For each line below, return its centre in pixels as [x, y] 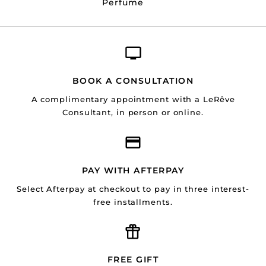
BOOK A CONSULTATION [133, 80]
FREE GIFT [133, 259]
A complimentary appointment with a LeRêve [133, 99]
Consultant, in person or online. [133, 112]
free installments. [133, 202]
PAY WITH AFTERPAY [133, 170]
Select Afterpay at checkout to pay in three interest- [133, 189]
